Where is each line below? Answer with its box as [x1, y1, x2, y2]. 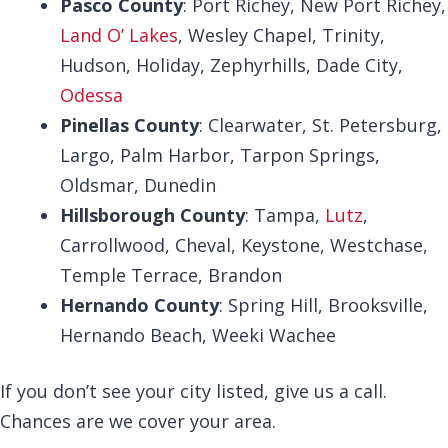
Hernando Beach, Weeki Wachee [60, 323, 336, 348]
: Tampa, [245, 203, 325, 228]
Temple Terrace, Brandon [60, 263, 282, 288]
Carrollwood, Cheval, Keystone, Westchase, [60, 233, 428, 258]
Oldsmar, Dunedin [60, 173, 216, 198]
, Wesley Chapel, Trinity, [178, 23, 385, 48]
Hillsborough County [60, 203, 245, 228]
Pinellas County [60, 113, 199, 138]
